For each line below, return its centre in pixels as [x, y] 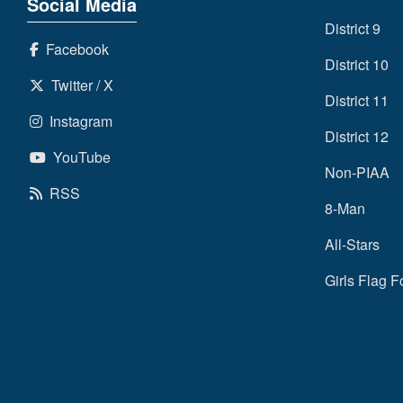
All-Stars [353, 244]
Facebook [73, 49]
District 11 [357, 100]
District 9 [353, 28]
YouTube [78, 157]
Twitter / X [78, 85]
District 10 [357, 64]
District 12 [357, 136]
